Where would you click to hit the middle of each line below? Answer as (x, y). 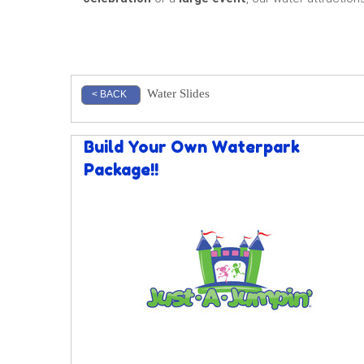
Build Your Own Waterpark (192, 147)
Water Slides (178, 93)
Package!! (121, 170)
